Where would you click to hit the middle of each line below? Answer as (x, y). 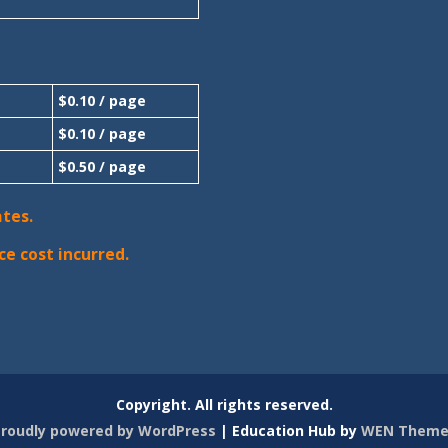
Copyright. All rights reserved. (224, 404)
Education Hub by (296, 430)
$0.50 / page (102, 166)
